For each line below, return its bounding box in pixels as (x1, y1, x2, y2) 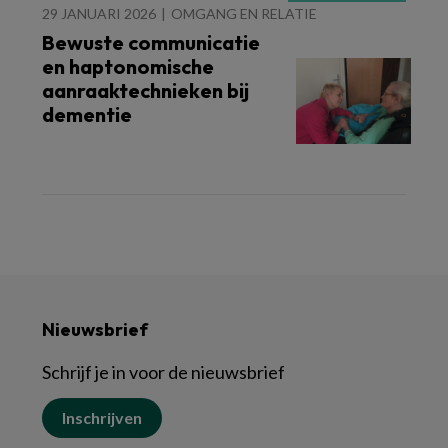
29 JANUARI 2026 (42, 5, 156, 22)
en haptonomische (42, 54, 214, 79)
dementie (42, 102, 132, 127)
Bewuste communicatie (42, 30, 260, 55)
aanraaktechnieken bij (42, 78, 249, 103)
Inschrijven (62, 408, 142, 427)
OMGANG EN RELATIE (171, 5, 317, 22)
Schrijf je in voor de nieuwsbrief (42, 361, 285, 383)
